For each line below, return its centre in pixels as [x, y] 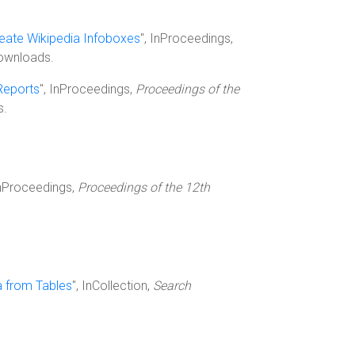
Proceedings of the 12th [144, 187]
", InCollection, [113, 286]
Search [172, 286]
